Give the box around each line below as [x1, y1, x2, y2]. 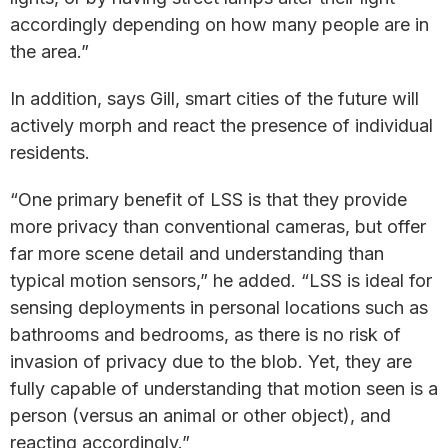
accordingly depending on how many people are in [10, 14, 429, 35]
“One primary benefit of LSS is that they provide [10, 189, 407, 210]
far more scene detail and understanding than [10, 243, 384, 264]
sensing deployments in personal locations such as [10, 297, 428, 318]
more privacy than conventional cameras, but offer [10, 216, 426, 237]
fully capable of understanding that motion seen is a [10, 378, 438, 399]
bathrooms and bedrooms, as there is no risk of [10, 324, 401, 345]
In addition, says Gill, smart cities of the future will [10, 88, 419, 109]
